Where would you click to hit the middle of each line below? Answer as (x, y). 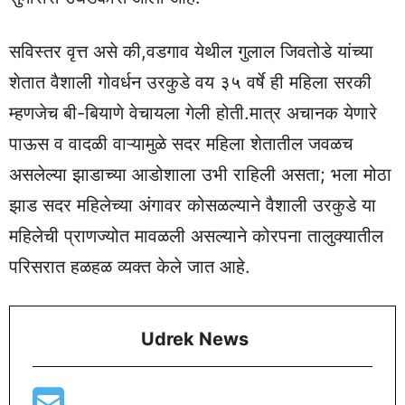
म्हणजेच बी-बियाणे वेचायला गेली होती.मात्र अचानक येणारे (193, 113)
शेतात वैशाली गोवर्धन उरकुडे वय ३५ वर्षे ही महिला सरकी (190, 83)
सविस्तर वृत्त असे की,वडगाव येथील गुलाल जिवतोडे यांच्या (191, 52)
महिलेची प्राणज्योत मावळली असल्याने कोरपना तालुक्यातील (196, 236)
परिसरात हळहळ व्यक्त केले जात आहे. (130, 267)
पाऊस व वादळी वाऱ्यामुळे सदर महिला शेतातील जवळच (181, 144)
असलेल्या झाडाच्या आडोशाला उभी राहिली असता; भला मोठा (200, 175)
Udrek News (195, 339)
